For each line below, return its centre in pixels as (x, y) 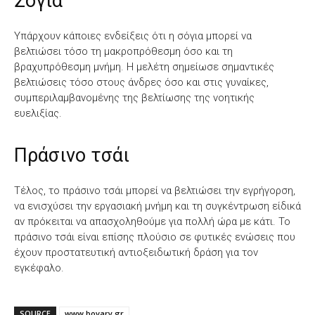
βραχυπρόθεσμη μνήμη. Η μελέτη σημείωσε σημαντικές (144, 66)
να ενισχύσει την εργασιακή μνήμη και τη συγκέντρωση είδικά (157, 206)
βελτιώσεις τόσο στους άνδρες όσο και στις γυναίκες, (141, 82)
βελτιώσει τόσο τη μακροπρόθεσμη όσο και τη (123, 51)
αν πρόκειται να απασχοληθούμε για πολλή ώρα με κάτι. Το (152, 221)
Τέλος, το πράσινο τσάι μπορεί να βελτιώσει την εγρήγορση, (155, 190)
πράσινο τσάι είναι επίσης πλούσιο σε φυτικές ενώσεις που (155, 237)
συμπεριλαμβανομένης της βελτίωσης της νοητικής (134, 97)
